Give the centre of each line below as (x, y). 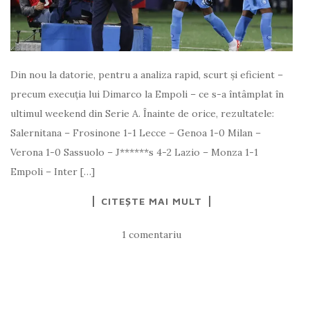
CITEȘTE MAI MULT (152, 201)
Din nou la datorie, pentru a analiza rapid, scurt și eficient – (147, 74)
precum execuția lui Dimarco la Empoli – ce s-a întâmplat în (147, 94)
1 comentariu (152, 234)
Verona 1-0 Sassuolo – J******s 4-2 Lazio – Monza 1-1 (134, 152)
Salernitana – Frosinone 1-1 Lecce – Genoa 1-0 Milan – (136, 133)
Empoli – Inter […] (53, 171)
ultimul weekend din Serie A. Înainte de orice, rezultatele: (142, 113)
